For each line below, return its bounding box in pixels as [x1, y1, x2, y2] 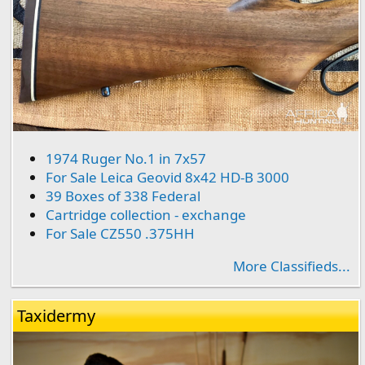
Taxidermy [17, 305, 95, 328]
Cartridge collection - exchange [46, 205, 246, 225]
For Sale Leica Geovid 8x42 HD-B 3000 [46, 168, 289, 187]
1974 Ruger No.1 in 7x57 [46, 149, 206, 169]
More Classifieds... [233, 257, 350, 276]
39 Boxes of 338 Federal [46, 187, 200, 206]
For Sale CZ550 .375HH [46, 224, 195, 244]
